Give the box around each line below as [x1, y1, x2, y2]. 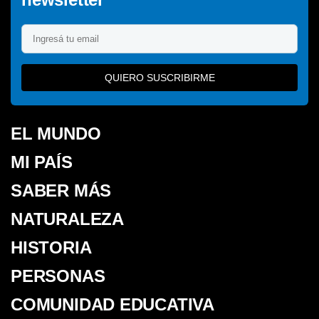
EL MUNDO [11, 123, 101, 143]
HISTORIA [11, 237, 92, 257]
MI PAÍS [11, 152, 73, 172]
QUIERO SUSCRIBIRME [104, 71, 215, 83]
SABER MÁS [11, 180, 112, 200]
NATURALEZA [11, 209, 124, 229]
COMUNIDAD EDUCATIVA [11, 294, 215, 314]
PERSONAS [11, 266, 105, 286]
